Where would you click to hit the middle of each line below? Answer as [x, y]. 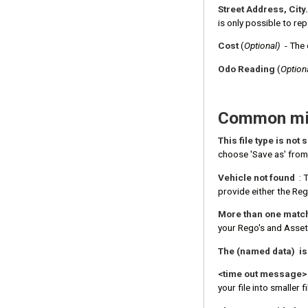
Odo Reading [247, 68]
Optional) [262, 46]
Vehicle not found [257, 177]
